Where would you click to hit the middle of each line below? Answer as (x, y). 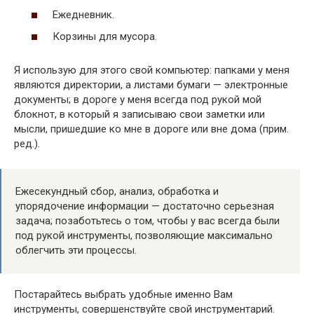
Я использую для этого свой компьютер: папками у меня (152, 70)
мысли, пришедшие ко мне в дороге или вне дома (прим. (151, 129)
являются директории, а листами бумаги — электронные (151, 85)
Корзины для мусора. (105, 36)
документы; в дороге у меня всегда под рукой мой (138, 100)
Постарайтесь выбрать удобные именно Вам (123, 294)
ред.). (27, 144)
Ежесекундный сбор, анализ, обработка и (117, 191)
